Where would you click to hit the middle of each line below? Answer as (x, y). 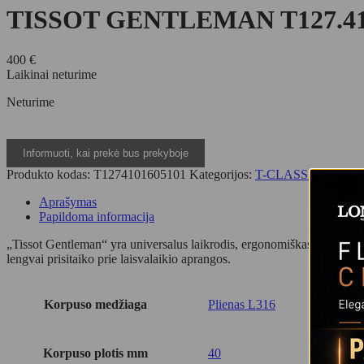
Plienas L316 (242, 304)
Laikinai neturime (52, 74)
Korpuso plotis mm (95, 353)
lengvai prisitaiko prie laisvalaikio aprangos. (119, 258)
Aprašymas (68, 201)
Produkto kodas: (50, 174)
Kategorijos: (222, 174)
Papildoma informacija (97, 216)
